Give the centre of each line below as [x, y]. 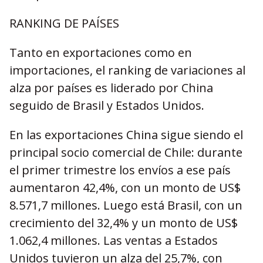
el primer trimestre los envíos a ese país [120, 170]
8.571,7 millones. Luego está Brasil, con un [126, 205]
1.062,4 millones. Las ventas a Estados [114, 240]
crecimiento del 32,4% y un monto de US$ [124, 223]
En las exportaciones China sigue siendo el [126, 135]
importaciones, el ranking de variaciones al [127, 70]
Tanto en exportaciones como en [101, 53]
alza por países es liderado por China [111, 88]
